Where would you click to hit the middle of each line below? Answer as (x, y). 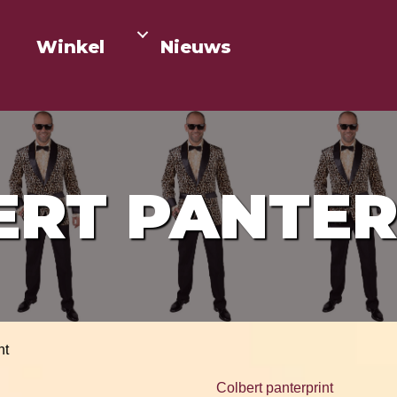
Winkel (70, 47)
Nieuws (195, 47)
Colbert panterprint (275, 388)
